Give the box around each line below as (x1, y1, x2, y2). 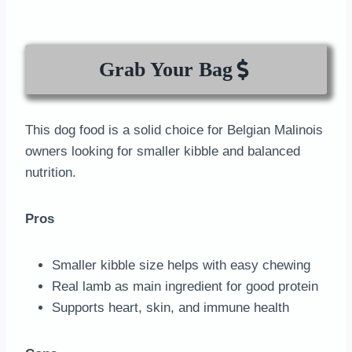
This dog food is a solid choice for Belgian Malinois (25, 122, 323, 137)
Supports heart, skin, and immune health (52, 299, 289, 315)
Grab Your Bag (98, 57, 233, 82)
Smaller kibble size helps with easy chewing (52, 257, 310, 273)
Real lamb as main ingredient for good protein (52, 278, 318, 294)
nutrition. (25, 164, 76, 180)
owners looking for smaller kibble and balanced (25, 143, 300, 159)
